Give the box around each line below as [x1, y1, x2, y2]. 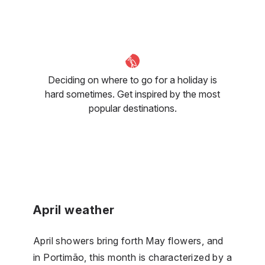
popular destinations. [88, 102, 177, 114]
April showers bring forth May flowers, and [33, 234, 224, 247]
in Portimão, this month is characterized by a [33, 251, 232, 263]
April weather [33, 202, 115, 217]
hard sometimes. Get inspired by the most [45, 88, 220, 100]
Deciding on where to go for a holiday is [48, 73, 217, 86]
